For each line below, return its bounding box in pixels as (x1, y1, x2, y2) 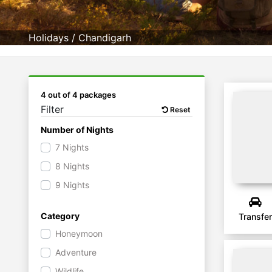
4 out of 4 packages (41, 90, 116, 100)
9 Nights (55, 180, 89, 190)
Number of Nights (41, 124, 114, 135)
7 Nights (55, 142, 89, 152)
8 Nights (55, 161, 89, 171)
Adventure (55, 247, 97, 257)
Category (41, 211, 80, 221)
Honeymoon (55, 228, 103, 239)
